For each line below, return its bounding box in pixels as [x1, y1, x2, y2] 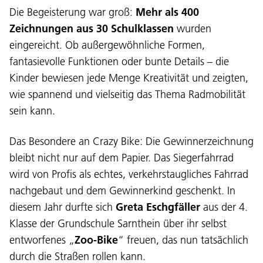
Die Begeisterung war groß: [9, 5, 136, 19]
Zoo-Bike [75, 232, 118, 247]
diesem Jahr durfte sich [9, 200, 116, 214]
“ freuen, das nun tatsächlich [118, 232, 248, 247]
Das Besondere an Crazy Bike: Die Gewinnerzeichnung [9, 134, 254, 148]
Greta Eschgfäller [116, 200, 200, 214]
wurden [174, 21, 211, 35]
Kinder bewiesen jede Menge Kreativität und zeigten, [9, 70, 248, 85]
